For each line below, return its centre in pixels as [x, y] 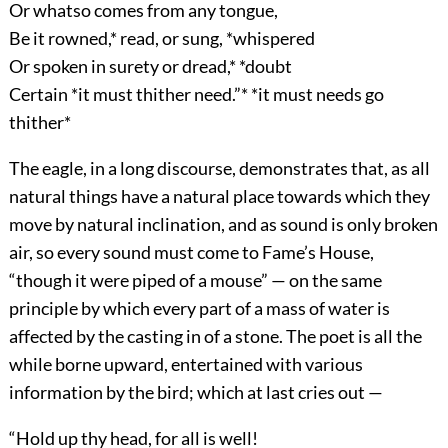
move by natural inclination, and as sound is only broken [223, 224]
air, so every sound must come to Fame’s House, [191, 252]
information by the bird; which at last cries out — [195, 392]
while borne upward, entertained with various [185, 364]
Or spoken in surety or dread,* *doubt [150, 66]
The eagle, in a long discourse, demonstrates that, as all [219, 168]
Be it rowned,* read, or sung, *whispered [161, 38]
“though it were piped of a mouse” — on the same [195, 280]
